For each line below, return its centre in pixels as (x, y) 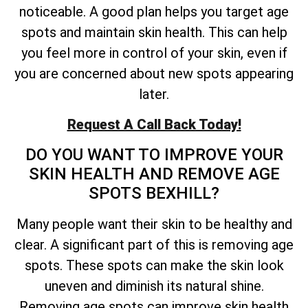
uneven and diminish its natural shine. (154, 286)
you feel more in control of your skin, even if (154, 53)
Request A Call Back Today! (154, 125)
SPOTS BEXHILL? (154, 193)
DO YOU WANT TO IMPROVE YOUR (154, 154)
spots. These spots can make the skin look (154, 265)
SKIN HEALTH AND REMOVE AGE (154, 174)
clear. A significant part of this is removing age (154, 244)
